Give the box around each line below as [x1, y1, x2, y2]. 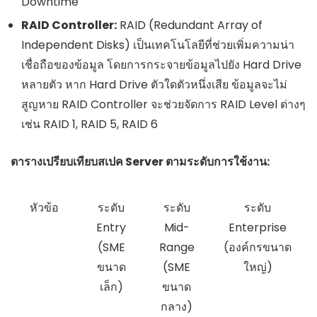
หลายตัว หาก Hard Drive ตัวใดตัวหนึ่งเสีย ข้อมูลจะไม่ [21, 76, 287, 93]
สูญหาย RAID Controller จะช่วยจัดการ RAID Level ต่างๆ [21, 96, 306, 113]
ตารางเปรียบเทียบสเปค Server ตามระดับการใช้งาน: [11, 153, 270, 170]
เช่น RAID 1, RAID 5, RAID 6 [21, 115, 158, 132]
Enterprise [229, 219, 287, 236]
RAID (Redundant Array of [117, 16, 263, 33]
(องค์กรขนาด [224, 238, 292, 255]
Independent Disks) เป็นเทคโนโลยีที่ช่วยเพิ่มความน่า [21, 36, 294, 53]
